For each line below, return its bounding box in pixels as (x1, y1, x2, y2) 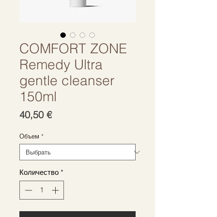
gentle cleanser (19, 72, 114, 89)
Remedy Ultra (19, 56, 103, 73)
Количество (19, 168, 59, 177)
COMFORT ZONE (19, 40, 127, 57)
